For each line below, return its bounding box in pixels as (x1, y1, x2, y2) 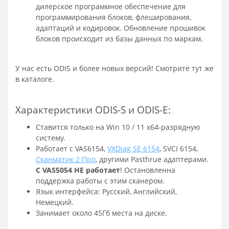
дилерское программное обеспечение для (36, 1, 186, 11)
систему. (36, 132, 65, 143)
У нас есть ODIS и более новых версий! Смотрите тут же (15, 63, 214, 73)
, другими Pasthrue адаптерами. (96, 154, 209, 164)
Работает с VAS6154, (36, 143, 107, 153)
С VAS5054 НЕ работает (36, 165, 120, 175)
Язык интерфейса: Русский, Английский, (36, 186, 177, 196)
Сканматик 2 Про (36, 154, 96, 164)
